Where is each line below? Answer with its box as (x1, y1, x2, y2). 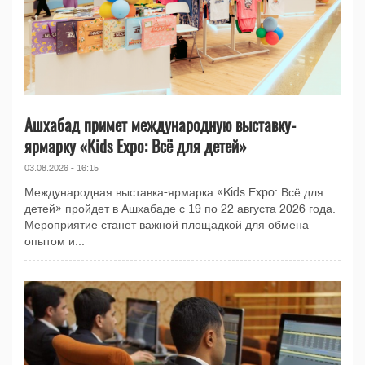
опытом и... (24, 235, 85, 248)
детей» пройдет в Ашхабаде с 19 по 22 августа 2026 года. (24, 202, 336, 215)
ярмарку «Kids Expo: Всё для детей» (24, 133, 247, 158)
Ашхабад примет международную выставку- (24, 112, 296, 137)
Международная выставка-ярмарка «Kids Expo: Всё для (24, 186, 323, 199)
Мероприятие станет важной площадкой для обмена (24, 218, 309, 231)
